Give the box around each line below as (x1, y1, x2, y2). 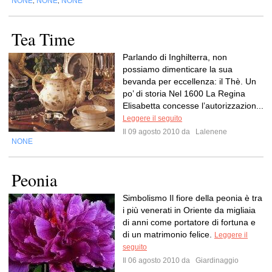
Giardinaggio (194, 256, 239, 265)
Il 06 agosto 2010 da (123, 256, 194, 265)
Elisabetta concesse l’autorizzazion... (123, 101, 263, 110)
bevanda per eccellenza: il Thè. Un (123, 76, 256, 86)
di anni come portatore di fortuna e (123, 217, 256, 227)
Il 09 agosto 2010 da (123, 127, 194, 136)
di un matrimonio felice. (123, 229, 214, 239)
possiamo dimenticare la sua (123, 64, 233, 74)
